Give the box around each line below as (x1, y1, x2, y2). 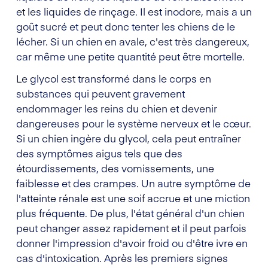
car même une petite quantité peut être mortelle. (16, 48, 245, 63)
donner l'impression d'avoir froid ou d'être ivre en (16, 235, 248, 250)
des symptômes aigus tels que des (16, 145, 182, 160)
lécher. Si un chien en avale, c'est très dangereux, (16, 33, 249, 48)
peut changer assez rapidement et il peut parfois (16, 220, 246, 235)
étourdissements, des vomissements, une (16, 160, 214, 175)
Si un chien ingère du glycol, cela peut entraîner (16, 130, 241, 145)
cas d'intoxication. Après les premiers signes (16, 250, 228, 265)
